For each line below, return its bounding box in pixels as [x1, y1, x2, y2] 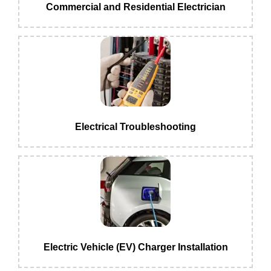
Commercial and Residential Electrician [45, 2, 226, 13]
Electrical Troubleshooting [75, 122, 196, 132]
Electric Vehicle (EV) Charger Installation [43, 241, 228, 252]
